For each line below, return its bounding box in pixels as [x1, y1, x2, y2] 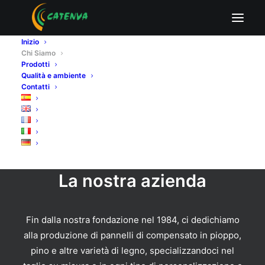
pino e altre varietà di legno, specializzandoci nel [31, 245, 234, 256]
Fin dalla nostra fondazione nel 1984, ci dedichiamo [25, 214, 240, 225]
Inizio [21, 37, 39, 46]
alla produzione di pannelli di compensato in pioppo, [24, 230, 241, 241]
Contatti [21, 82, 50, 91]
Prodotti [21, 60, 50, 69]
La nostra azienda [59, 170, 206, 191]
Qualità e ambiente [21, 71, 86, 80]
